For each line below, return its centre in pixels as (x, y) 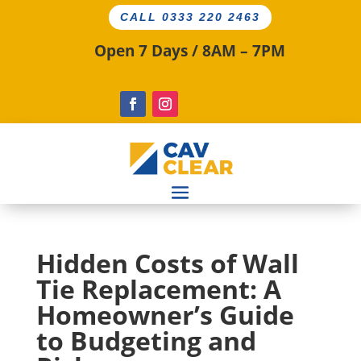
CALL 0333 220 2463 (191, 17)
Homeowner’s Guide (165, 315)
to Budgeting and (146, 341)
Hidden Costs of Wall (167, 263)
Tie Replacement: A (158, 289)
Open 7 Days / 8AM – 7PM (189, 51)
